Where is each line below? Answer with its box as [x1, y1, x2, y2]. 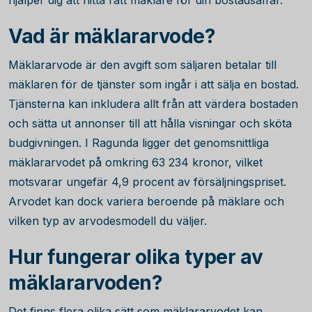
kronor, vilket [189, 155, 263, 169]
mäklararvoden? [8, 271, 162, 295]
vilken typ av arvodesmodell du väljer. [8, 214, 207, 228]
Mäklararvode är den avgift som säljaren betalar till [8, 58, 276, 72]
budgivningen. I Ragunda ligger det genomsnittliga [8, 136, 269, 150]
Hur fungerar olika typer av [8, 245, 263, 269]
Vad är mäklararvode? [8, 24, 215, 48]
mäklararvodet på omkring [8, 155, 152, 169]
